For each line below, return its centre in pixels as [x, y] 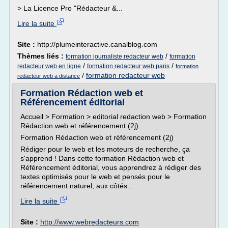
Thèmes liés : [41, 56]
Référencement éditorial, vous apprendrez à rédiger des [111, 167]
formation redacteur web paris [128, 66]
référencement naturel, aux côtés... [77, 186]
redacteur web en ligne [49, 66]
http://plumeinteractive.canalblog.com [97, 44]
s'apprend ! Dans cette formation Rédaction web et [102, 158]
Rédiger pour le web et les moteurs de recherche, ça [105, 149]
